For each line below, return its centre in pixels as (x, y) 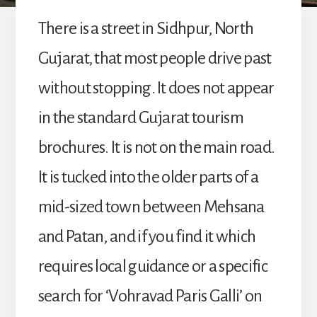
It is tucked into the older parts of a (148, 177)
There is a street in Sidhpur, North (146, 28)
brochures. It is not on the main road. (156, 147)
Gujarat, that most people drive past (155, 58)
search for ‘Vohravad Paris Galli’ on (150, 295)
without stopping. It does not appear (156, 87)
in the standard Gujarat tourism (141, 117)
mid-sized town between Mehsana (151, 206)
